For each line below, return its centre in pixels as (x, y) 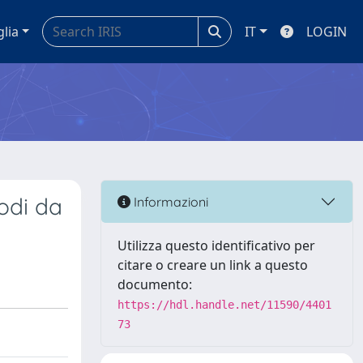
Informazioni (169, 201)
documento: (155, 284)
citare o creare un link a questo (213, 265)
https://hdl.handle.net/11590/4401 (224, 305)
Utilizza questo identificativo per (216, 246)
